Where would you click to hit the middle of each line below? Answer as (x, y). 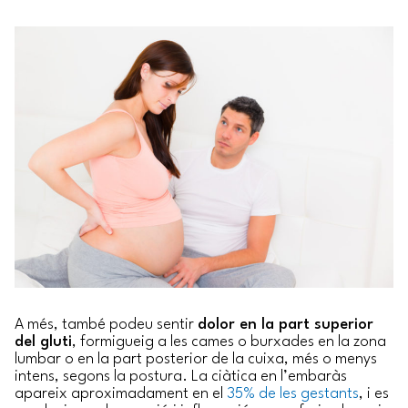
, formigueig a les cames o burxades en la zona (229, 342)
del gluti (43, 342)
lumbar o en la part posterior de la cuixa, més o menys (196, 359)
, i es (374, 393)
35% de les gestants (293, 393)
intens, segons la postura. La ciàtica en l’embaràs (181, 376)
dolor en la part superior (286, 324)
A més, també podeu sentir (106, 324)
